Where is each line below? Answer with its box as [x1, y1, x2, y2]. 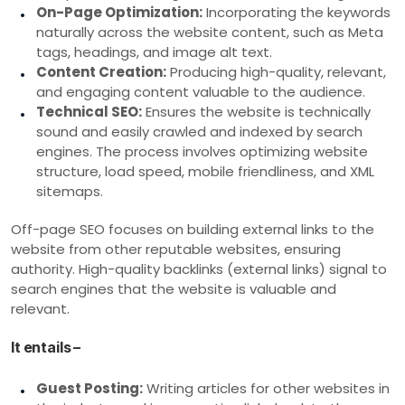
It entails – [11, 337, 81, 356]
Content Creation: [36, 61, 166, 81]
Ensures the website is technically [142, 101, 371, 121]
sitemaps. [36, 181, 103, 201]
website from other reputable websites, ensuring [11, 239, 341, 259]
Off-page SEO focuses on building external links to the [11, 219, 374, 239]
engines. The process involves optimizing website [36, 141, 368, 161]
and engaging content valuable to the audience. [36, 81, 365, 101]
